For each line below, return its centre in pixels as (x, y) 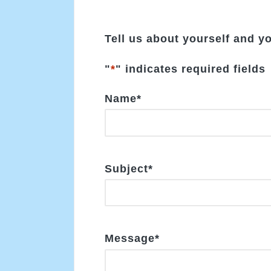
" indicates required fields (191, 69)
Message (130, 239)
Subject (126, 168)
